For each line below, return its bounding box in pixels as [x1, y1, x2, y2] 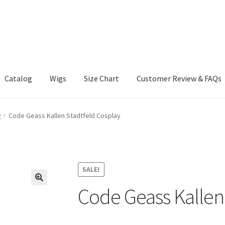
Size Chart [84, 73, 120, 84]
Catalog [5, 73, 33, 84]
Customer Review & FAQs [137, 73, 222, 84]
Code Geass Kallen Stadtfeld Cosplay [8, 110, 121, 120]
